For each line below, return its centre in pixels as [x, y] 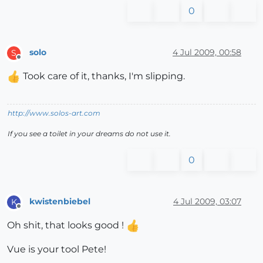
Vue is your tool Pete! [57, 249]
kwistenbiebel [60, 202]
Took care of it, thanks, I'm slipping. [103, 76]
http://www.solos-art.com [54, 113]
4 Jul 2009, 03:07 [207, 202]
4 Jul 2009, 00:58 [207, 53]
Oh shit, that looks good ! [67, 225]
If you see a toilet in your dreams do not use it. [89, 133]
